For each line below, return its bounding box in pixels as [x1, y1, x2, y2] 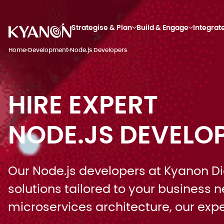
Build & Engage [136, 22, 188, 32]
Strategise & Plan [71, 22, 132, 32]
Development [28, 45, 68, 54]
